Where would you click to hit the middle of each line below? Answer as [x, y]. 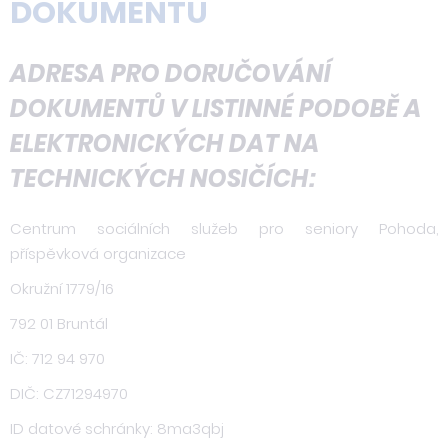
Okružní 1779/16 [62, 288]
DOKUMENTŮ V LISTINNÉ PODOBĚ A [216, 108]
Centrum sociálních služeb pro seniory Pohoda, [224, 228]
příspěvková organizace [98, 253]
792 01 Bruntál [59, 323]
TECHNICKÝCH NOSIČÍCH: [163, 178]
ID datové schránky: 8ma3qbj [117, 428]
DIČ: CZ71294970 [69, 393]
